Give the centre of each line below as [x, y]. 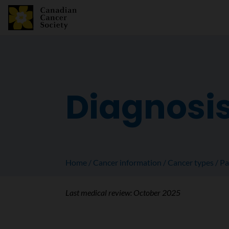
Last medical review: [99, 192]
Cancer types [191, 162]
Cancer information [127, 162]
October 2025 [157, 192]
